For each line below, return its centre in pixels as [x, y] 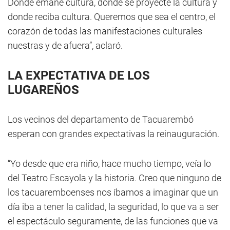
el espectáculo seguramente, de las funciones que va [113, 221]
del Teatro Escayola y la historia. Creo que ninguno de [114, 178]
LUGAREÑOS [43, 90]
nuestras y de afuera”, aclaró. [65, 45]
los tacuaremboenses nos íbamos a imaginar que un [113, 192]
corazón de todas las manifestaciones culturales [105, 31]
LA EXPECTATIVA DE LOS [79, 75]
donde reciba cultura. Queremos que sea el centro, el [112, 17]
